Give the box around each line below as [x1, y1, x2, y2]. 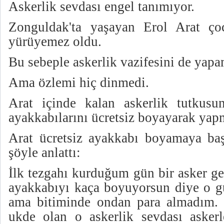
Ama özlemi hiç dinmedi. [8, 74, 149, 90]
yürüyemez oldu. [8, 33, 101, 49]
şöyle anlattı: [8, 144, 80, 160]
